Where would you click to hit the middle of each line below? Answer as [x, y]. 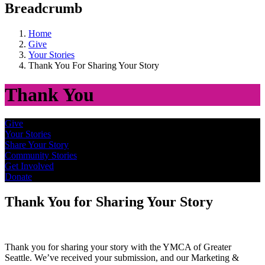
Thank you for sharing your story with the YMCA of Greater [118, 247]
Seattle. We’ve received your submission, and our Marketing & [122, 258]
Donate [18, 177]
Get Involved [29, 166]
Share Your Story [37, 145]
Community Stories [41, 156]
